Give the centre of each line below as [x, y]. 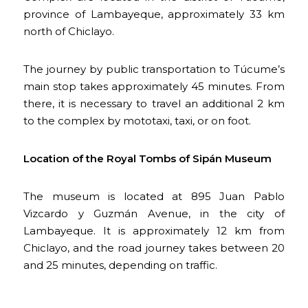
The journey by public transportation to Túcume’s [154, 69]
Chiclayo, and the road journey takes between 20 [154, 247]
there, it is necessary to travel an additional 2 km [154, 103]
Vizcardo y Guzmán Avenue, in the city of [154, 213]
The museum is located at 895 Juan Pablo [154, 196]
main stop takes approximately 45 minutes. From [154, 86]
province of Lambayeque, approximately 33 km [154, 14]
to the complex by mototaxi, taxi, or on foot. [137, 120]
